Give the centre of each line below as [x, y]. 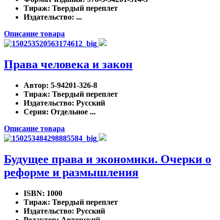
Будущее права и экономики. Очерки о [108, 159]
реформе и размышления [71, 173]
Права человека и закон [68, 65]
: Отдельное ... [71, 112]
